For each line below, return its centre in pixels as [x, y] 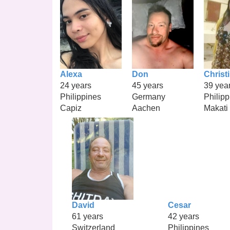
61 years [88, 216]
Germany [149, 97]
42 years [183, 216]
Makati [216, 108]
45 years [148, 85]
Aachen [146, 108]
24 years [76, 85]
